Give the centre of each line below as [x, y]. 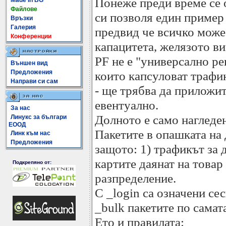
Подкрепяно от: [32, 162]
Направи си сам [34, 81]
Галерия [23, 27]
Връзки [22, 18]
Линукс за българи [39, 117]
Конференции [31, 36]
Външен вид [29, 63]
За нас [20, 108]
